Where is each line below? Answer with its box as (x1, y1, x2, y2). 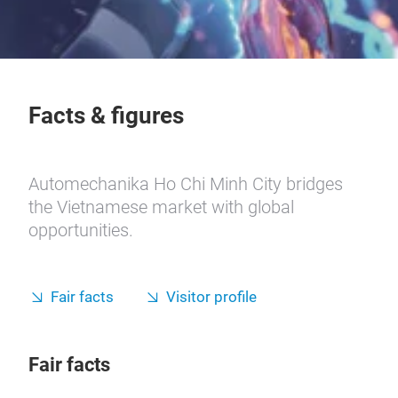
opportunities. (28, 219, 133, 241)
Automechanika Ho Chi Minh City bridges (28, 173, 343, 195)
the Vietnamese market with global (28, 196, 294, 218)
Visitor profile (166, 289, 257, 306)
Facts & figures (28, 102, 184, 129)
